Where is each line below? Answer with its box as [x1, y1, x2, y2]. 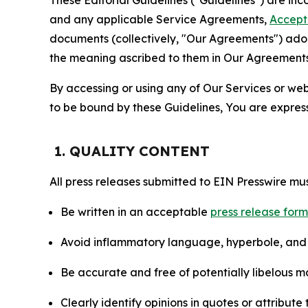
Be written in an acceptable [60, 204, 210, 219]
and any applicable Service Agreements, [49, 12, 269, 26]
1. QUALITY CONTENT [54, 142, 210, 159]
